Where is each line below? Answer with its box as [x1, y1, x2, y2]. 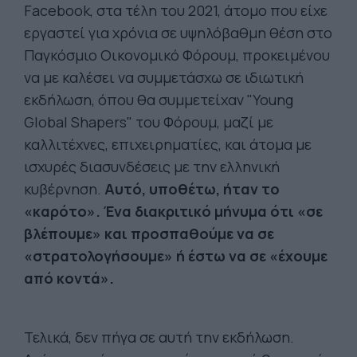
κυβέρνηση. [24, 179, 104, 198]
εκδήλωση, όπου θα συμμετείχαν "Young [24, 90, 293, 109]
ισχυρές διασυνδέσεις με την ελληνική [24, 157, 280, 176]
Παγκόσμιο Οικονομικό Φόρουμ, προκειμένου [24, 45, 330, 65]
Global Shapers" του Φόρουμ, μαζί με [24, 112, 273, 131]
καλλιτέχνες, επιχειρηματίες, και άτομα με [24, 135, 312, 154]
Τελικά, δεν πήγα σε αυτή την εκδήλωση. [24, 328, 294, 347]
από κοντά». [24, 269, 114, 288]
